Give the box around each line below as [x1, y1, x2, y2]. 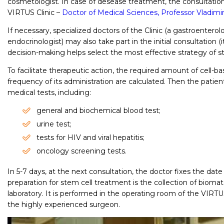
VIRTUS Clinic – [7, 7, 62, 17]
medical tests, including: [7, 87, 91, 97]
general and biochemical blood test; [36, 105, 160, 115]
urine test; [36, 119, 71, 128]
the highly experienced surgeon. [7, 199, 120, 209]
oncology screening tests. [36, 146, 126, 155]
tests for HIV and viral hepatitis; [36, 132, 144, 142]
